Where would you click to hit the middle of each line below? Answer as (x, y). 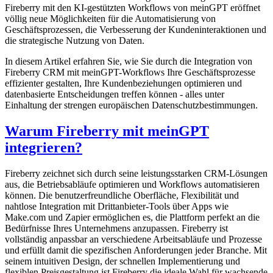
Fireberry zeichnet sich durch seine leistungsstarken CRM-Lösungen (136, 173)
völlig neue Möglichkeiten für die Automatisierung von (110, 18)
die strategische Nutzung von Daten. (75, 40)
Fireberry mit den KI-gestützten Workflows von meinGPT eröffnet (133, 7)
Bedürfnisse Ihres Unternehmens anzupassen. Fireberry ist (116, 228)
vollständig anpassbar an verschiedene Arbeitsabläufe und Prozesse (133, 239)
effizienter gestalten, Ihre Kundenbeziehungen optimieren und (123, 83)
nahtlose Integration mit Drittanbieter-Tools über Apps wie (117, 206)
